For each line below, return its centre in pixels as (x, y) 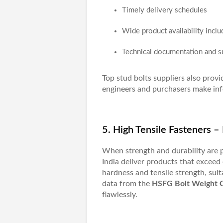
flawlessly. (119, 195)
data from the (127, 184)
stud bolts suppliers (150, 78)
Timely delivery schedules (164, 10)
